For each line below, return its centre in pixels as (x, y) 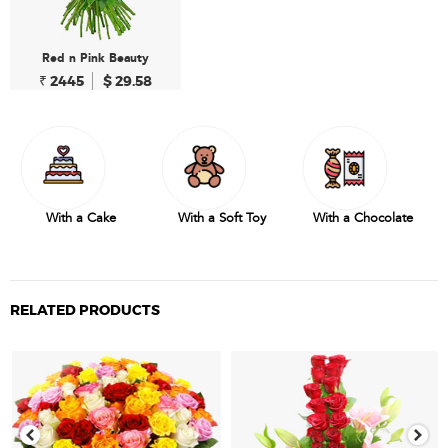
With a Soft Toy (221, 218)
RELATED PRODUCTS (85, 310)
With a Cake (80, 218)
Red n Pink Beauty (96, 58)
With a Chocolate (363, 218)
